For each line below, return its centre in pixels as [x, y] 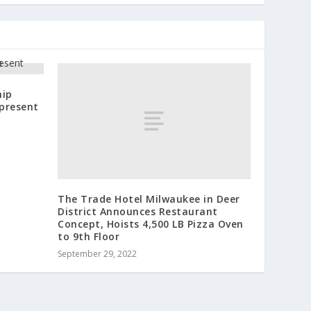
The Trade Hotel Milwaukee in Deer [149, 199]
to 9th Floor [89, 236]
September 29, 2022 [98, 253]
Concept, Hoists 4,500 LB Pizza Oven [151, 224]
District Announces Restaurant [138, 211]
